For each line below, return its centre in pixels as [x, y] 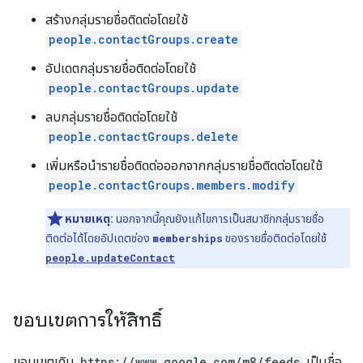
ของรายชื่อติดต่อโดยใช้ [275, 238]
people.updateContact [110, 258]
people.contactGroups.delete [143, 137]
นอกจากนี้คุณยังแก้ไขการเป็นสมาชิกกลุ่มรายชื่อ [219, 219]
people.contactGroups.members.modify [172, 185]
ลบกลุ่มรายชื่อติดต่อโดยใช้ [111, 117]
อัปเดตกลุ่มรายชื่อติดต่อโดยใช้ [121, 68]
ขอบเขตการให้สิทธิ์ [88, 320]
